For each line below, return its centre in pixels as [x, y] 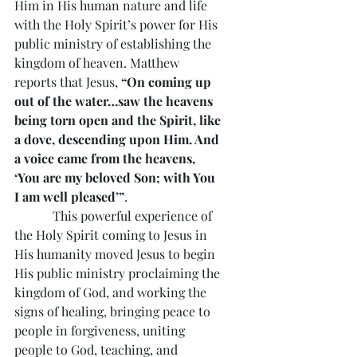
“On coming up [168, 81]
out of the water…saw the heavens [115, 100]
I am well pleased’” [69, 196]
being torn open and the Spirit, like [119, 120]
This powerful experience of [115, 215]
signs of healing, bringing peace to [114, 311]
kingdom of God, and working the [112, 292]
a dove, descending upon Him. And [118, 139]
